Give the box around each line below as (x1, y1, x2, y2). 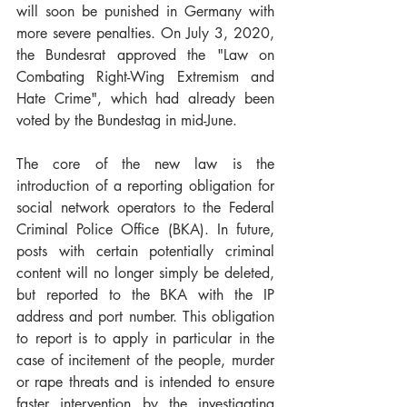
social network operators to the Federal (16, 197, 274, 217)
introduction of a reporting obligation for (16, 175, 274, 195)
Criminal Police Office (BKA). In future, (16, 219, 274, 239)
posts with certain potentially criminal (16, 241, 274, 261)
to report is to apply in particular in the (16, 328, 274, 348)
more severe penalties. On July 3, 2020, (16, 23, 274, 43)
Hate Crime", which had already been (16, 88, 274, 108)
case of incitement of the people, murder (16, 350, 274, 370)
